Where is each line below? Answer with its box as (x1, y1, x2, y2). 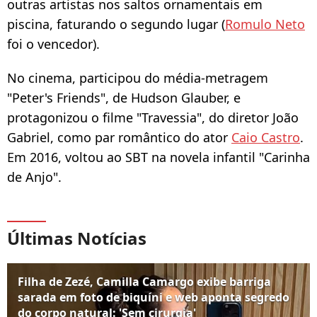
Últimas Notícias (7, 226, 146, 250)
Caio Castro (231, 128, 300, 146)
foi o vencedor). (7, 35, 100, 52)
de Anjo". (7, 168, 62, 185)
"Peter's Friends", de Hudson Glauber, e (7, 88, 241, 106)
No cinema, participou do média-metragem (7, 69, 268, 86)
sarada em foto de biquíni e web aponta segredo (18, 289, 289, 305)
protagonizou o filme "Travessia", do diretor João (7, 108, 299, 126)
